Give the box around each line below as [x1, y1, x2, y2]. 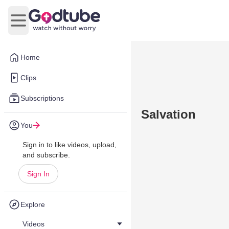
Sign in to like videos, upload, [22, 141, 117, 149]
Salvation [141, 107, 196, 121]
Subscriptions [20, 94, 64, 102]
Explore [20, 200, 45, 209]
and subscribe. [22, 151, 70, 159]
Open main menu [17, 21, 80, 30]
